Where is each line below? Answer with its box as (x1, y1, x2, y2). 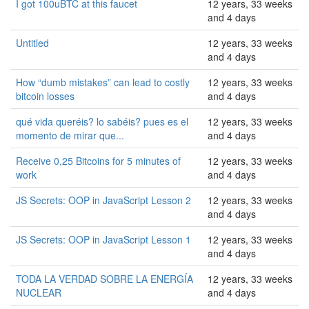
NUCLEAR (16, 286, 61, 299)
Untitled (16, 36, 49, 50)
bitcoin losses (16, 89, 74, 103)
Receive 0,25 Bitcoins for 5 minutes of (16, 154, 181, 168)
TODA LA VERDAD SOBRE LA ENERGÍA (16, 272, 193, 286)
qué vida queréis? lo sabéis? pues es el (16, 114, 188, 128)
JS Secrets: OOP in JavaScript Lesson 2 (16, 193, 191, 207)
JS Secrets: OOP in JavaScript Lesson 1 (16, 232, 191, 246)
